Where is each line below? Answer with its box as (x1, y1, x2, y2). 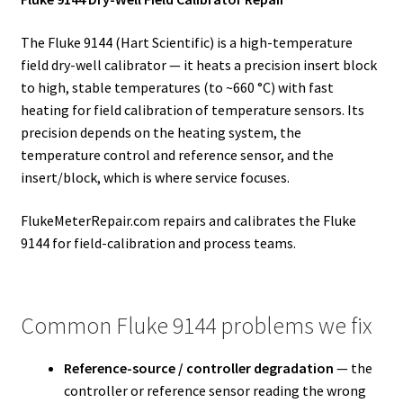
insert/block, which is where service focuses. (20, 167, 290, 186)
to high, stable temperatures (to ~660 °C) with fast (20, 77, 334, 96)
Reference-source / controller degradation (63, 358, 334, 377)
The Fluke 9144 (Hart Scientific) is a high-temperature (20, 32, 353, 51)
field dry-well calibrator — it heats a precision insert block (20, 55, 377, 74)
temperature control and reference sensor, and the (20, 145, 334, 164)
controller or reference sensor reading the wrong (63, 381, 366, 399)
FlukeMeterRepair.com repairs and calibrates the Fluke (20, 210, 356, 229)
